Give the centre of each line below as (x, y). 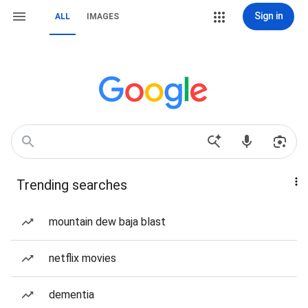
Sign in (268, 16)
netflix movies (82, 258)
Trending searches (72, 185)
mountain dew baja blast (107, 222)
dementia (71, 295)
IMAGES (103, 16)
